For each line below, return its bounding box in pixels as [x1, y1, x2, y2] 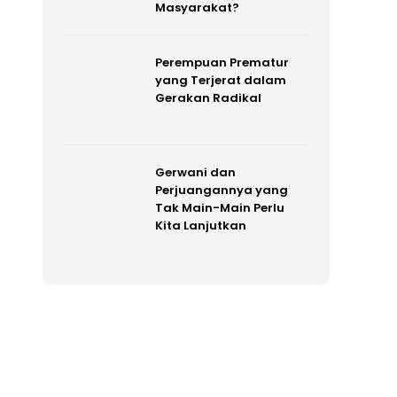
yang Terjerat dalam [154, 71, 286, 89]
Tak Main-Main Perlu [154, 199, 284, 217]
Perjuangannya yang [154, 182, 288, 199]
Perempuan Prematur [154, 53, 289, 71]
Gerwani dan [154, 164, 236, 182]
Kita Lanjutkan [154, 217, 246, 235]
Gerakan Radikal [154, 89, 261, 106]
